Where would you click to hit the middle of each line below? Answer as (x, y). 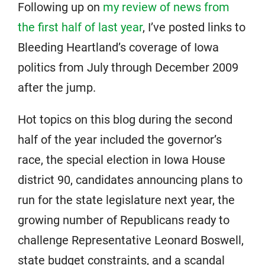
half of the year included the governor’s (120, 140)
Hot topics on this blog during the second (125, 119)
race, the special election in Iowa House (122, 160)
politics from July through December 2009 (128, 67)
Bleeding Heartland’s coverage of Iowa (118, 47)
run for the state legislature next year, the (126, 200)
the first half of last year (80, 27)
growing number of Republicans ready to (124, 220)
